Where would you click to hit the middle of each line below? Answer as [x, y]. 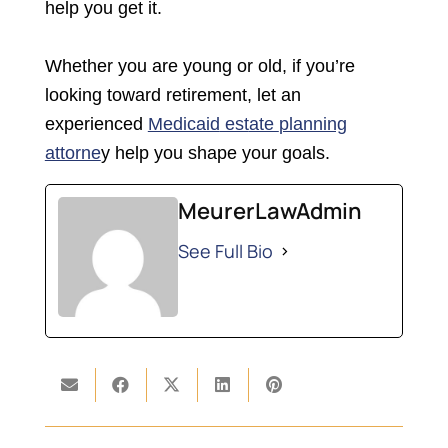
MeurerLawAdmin [269, 211]
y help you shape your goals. [215, 153]
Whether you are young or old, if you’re [199, 66]
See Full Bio [225, 251]
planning [312, 124]
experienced [96, 124]
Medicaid [183, 124]
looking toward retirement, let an [172, 95]
